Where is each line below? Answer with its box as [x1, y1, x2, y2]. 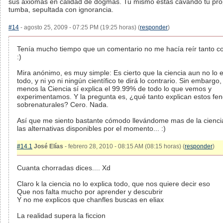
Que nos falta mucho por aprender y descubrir [17, 188, 163, 196]
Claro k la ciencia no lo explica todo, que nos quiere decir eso [17, 180, 210, 188]
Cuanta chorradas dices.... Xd [17, 164, 111, 172]
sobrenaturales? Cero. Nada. [17, 101, 109, 109]
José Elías [34, 143, 63, 150]
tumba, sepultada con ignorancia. [8, 5, 113, 13]
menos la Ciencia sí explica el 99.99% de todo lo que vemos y [17, 85, 212, 93]
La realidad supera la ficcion [17, 212, 106, 220]
